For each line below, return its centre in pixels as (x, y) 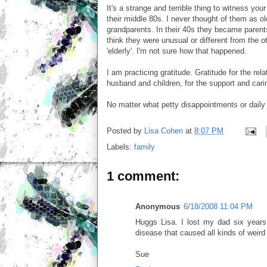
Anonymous (158, 207)
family (145, 147)
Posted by (125, 131)
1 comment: (143, 176)
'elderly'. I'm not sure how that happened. (177, 51)
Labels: (120, 147)
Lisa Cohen (164, 131)
